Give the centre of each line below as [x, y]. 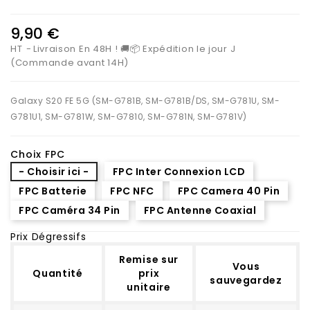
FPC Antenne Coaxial [200, 210]
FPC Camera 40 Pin [228, 191]
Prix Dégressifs [48, 236]
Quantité [58, 273]
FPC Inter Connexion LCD [179, 171]
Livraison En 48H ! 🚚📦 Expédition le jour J [134, 48]
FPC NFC [132, 191]
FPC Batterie [53, 191]
